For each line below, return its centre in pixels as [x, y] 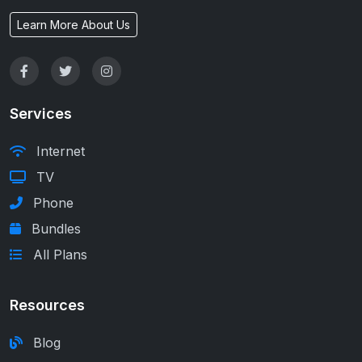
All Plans [58, 255]
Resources [47, 305]
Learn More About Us [74, 25]
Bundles [54, 229]
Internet [59, 152]
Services [41, 114]
